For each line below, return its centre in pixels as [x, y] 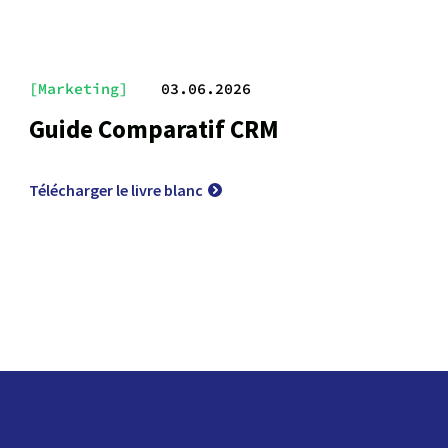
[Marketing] [78, 88]
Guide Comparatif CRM [153, 129]
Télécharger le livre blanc [115, 190]
